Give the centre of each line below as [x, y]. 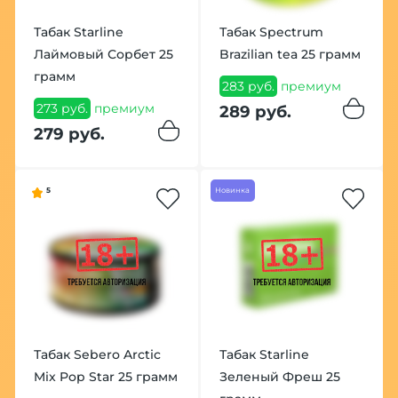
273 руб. [62, 109]
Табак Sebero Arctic [97, 354]
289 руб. [255, 111]
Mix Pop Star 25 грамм [105, 376]
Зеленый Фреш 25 [279, 376]
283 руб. [248, 87]
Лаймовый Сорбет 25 [103, 54]
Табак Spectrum [271, 32]
